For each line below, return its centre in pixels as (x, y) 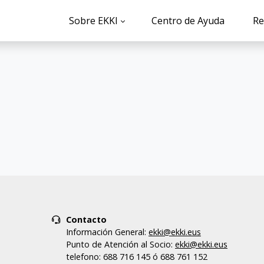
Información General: (107, 232)
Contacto (86, 220)
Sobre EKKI (93, 21)
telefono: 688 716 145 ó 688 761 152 (137, 257)
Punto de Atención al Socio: (121, 244)
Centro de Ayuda (188, 21)
